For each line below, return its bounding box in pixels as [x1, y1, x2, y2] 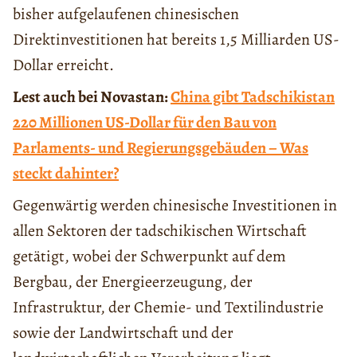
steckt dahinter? [13, 162, 119, 184]
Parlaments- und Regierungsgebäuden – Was [13, 136, 308, 159]
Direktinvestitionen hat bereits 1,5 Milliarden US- [13, 28, 339, 50]
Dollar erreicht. [13, 53, 114, 76]
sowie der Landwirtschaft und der [13, 321, 233, 343]
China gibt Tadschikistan [171, 85, 335, 108]
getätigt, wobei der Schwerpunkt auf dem [13, 245, 286, 267]
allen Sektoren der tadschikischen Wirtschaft [13, 219, 307, 241]
